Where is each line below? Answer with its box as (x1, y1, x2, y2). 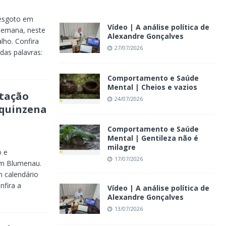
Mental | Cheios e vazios (107, 82, 197, 92)
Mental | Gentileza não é (107, 133, 198, 143)
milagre (107, 142, 136, 152)
